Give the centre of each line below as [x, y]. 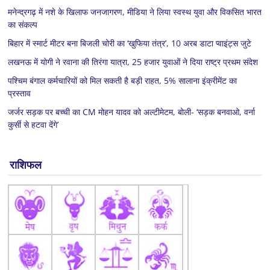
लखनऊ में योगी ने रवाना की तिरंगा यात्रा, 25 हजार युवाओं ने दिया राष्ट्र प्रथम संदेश [133, 61]
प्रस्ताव [20, 93]
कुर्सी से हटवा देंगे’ [33, 124]
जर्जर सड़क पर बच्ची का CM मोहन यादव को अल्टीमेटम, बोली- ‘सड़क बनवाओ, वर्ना [132, 111]
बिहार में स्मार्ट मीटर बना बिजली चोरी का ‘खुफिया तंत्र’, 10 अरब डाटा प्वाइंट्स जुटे [130, 43]
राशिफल [26, 164]
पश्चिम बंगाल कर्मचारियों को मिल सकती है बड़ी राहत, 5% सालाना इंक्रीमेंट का [123, 80]
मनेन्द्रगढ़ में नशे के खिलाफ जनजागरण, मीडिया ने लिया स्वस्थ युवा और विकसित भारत [135, 11]
